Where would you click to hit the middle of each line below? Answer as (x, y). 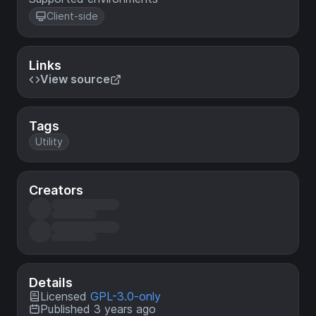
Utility (49, 142)
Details (51, 283)
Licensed (65, 297)
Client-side (72, 16)
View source (75, 79)
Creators (56, 190)
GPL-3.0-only (126, 297)
